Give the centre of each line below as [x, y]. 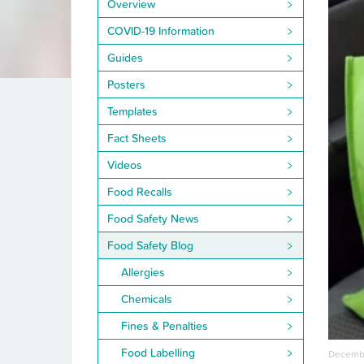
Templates [132, 112]
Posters [126, 85]
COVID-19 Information [160, 31]
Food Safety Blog [150, 246]
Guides [125, 58]
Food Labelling [158, 353]
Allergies [143, 273]
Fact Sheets [136, 139]
